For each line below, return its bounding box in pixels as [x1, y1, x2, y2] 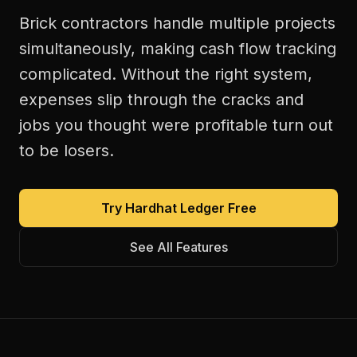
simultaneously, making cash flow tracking [19, 39, 336, 58]
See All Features [129, 239, 228, 255]
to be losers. [19, 141, 114, 160]
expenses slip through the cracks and [19, 90, 304, 109]
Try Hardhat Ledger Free [100, 200, 257, 216]
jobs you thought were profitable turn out [19, 116, 333, 135]
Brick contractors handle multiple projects [19, 14, 335, 33]
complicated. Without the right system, [19, 65, 312, 84]
